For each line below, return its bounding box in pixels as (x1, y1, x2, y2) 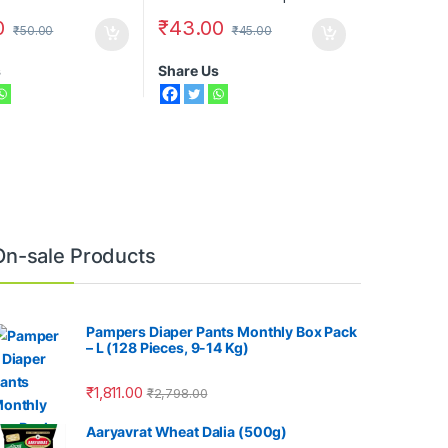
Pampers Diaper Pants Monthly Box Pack (86, 323, 357, 341)
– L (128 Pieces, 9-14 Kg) (86, 339, 249, 357)
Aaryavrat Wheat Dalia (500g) (86, 422, 288, 440)
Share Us (158, 62, 219, 80)
